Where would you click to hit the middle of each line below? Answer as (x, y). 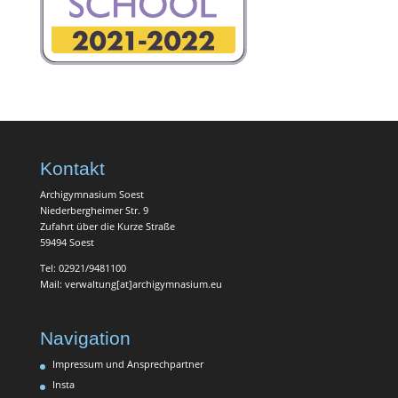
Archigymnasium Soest (92, 194)
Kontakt (72, 168)
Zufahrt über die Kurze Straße (107, 226)
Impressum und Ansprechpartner (127, 363)
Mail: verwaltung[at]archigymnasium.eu (131, 283)
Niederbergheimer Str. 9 (94, 210)
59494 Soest (67, 242)
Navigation (85, 338)
